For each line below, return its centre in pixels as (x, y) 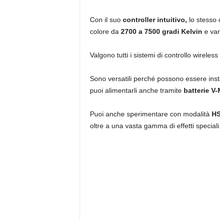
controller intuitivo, (155, 19)
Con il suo (106, 19)
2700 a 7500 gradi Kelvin (161, 31)
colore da (105, 31)
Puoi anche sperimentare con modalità (151, 114)
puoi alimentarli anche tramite (137, 90)
